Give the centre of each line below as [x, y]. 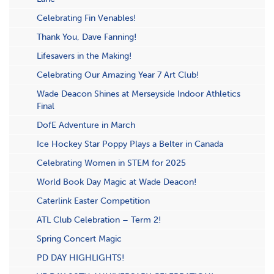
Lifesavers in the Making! [84, 56]
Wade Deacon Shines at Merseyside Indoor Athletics [139, 94]
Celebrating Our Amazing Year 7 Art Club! [118, 75]
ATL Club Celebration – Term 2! [99, 220]
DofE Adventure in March [86, 125]
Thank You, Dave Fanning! [87, 37]
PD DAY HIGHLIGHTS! [80, 257]
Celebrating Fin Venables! [86, 18]
